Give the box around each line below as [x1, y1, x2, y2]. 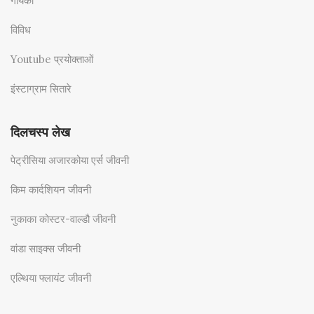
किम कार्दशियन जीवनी [11, 183, 91, 197]
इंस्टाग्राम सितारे [11, 82, 71, 96]
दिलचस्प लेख [11, 124, 70, 142]
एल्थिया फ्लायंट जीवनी [11, 271, 91, 285]
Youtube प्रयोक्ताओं [11, 53, 93, 67]
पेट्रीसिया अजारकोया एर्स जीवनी [11, 153, 129, 168]
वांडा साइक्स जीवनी [11, 242, 81, 256]
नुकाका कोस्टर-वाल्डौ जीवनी [11, 212, 116, 226]
